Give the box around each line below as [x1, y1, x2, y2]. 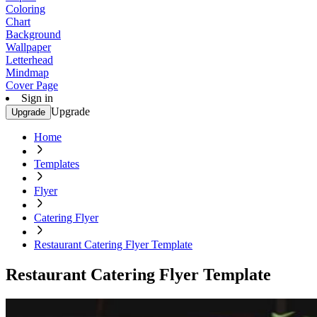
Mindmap [6, 67, 49, 79]
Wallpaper [6, 41, 51, 53]
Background [6, 28, 61, 40]
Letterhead [6, 54, 53, 66]
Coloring [6, 3, 45, 15]
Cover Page [6, 79, 58, 91]
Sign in [21, 92, 53, 104]
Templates [34, 158, 79, 170]
